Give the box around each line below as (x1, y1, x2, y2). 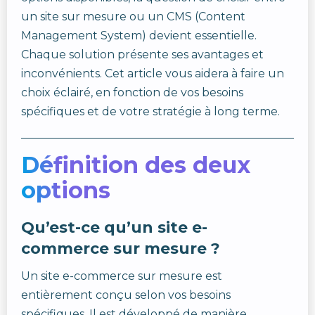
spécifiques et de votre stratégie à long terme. (21, 105, 280, 118)
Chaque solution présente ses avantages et (21, 48, 264, 61)
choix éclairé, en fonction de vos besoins (21, 86, 243, 99)
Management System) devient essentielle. (21, 29, 257, 42)
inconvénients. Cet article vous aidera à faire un (21, 67, 284, 80)
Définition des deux (21, 151, 250, 179)
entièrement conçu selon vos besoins (21, 288, 231, 302)
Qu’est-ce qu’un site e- (21, 218, 207, 237)
